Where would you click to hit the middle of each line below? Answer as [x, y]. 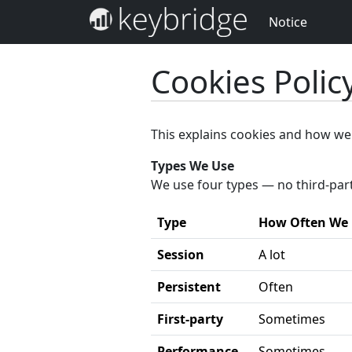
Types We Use [192, 166]
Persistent [189, 287]
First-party [190, 319]
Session [181, 255]
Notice [288, 22]
